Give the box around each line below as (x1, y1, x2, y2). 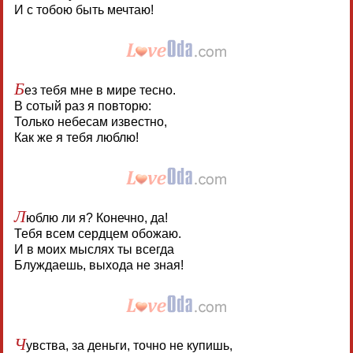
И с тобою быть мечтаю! (13, 3, 154, 17)
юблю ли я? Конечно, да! (25, 211, 168, 225)
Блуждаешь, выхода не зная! (13, 258, 184, 273)
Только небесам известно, (13, 115, 167, 129)
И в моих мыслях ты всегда (13, 243, 174, 257)
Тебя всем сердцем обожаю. (13, 227, 181, 241)
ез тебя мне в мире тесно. (24, 84, 176, 98)
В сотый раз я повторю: (13, 99, 151, 113)
